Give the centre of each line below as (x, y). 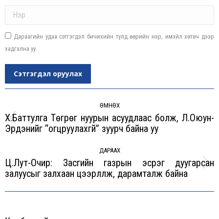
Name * (14, 9)
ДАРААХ (109, 150)
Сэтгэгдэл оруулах (48, 73)
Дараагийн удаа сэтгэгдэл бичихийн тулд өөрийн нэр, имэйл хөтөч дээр (114, 36)
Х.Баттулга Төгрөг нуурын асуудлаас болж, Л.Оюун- (109, 118)
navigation (30, 107)
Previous (123, 123)
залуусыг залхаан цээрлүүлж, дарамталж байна (96, 173)
